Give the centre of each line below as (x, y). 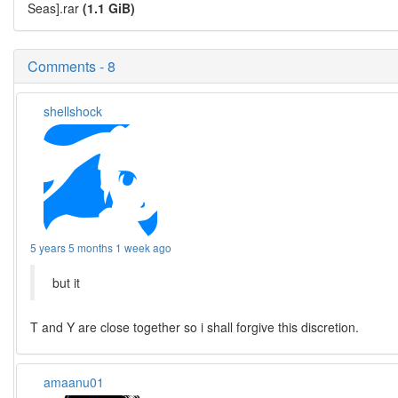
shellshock (73, 111)
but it (67, 283)
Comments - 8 (72, 66)
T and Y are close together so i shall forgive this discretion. (195, 327)
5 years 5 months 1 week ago (101, 247)
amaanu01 (74, 382)
